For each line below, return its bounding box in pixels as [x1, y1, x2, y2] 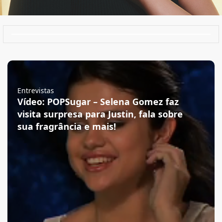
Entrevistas [17, 86, 54, 95]
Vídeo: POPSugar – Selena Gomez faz [17, 96, 179, 108]
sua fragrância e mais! [17, 120, 116, 132]
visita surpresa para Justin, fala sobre [17, 108, 183, 120]
